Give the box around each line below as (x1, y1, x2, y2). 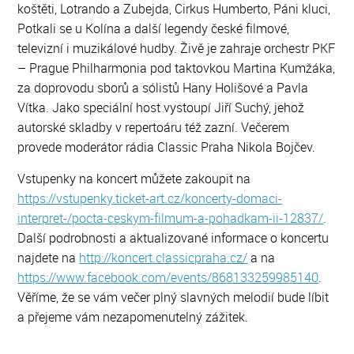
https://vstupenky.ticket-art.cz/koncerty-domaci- (17, 190, 283, 207)
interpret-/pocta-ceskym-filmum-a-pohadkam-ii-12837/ (17, 209, 324, 227)
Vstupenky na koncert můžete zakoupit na (17, 170, 251, 187)
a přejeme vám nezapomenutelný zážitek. (17, 308, 249, 326)
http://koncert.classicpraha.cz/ (79, 249, 248, 266)
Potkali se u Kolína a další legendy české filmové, (17, 20, 290, 37)
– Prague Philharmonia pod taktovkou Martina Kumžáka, (17, 59, 336, 77)
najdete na (17, 249, 80, 266)
